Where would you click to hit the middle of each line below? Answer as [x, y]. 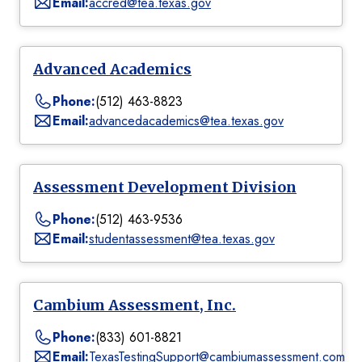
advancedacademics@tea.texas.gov [186, 121]
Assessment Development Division [165, 187]
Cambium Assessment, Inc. [135, 305]
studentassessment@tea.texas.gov [182, 239]
